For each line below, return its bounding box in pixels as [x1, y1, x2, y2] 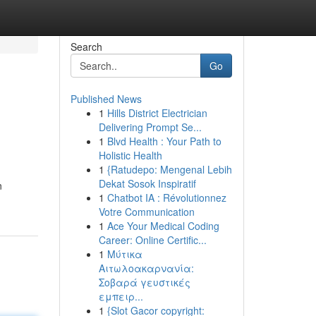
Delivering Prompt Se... [98, 120, 202, 134]
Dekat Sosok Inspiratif [98, 176, 196, 190]
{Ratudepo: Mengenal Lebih [107, 162, 232, 176]
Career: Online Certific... [98, 233, 207, 247]
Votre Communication [98, 205, 195, 219]
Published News [70, 92, 142, 106]
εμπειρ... [98, 289, 143, 303]
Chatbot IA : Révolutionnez [107, 190, 226, 205]
